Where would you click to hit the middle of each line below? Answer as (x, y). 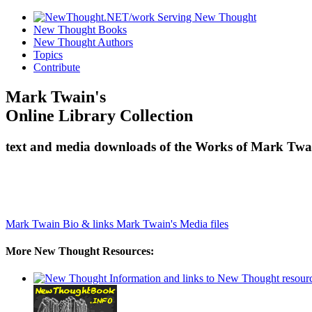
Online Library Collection (99, 115)
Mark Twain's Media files (172, 224)
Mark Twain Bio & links (61, 224)
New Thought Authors (83, 42)
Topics (48, 55)
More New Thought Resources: (80, 251)
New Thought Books (80, 30)
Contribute (57, 67)
